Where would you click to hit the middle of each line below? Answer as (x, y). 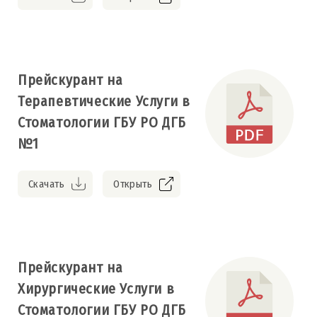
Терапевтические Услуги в (104, 101)
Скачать (47, 184)
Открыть (133, 184)
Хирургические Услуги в (96, 288)
